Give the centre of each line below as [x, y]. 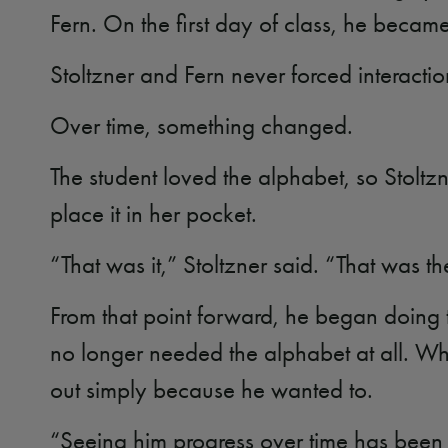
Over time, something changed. [201, 125]
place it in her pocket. [153, 213]
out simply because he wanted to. [211, 389]
